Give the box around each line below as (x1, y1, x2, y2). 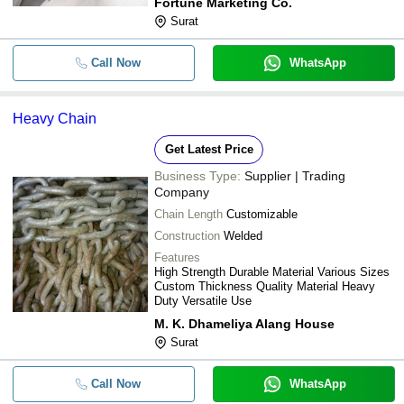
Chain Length (154, 207, 223, 221)
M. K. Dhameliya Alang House (154, 317, 335, 331)
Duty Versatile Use (154, 294, 252, 308)
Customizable (226, 207, 298, 221)
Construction (154, 229, 220, 243)
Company (154, 185, 209, 199)
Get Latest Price (164, 142, 253, 156)
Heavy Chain (13, 111, 96, 126)
